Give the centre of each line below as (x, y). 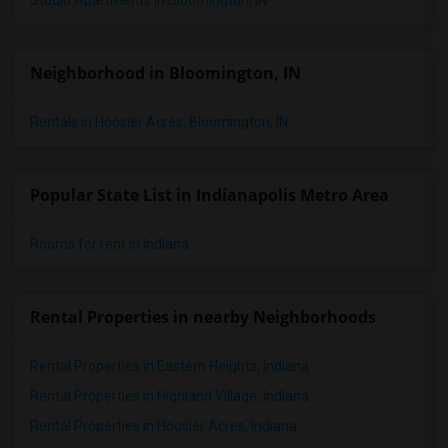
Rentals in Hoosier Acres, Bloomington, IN (159, 122)
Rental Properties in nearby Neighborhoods (203, 317)
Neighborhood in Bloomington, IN (165, 73)
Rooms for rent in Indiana (109, 244)
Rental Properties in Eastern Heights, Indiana (169, 366)
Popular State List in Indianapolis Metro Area (209, 195)
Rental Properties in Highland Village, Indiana (169, 396)
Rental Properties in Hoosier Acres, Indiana (163, 426)
